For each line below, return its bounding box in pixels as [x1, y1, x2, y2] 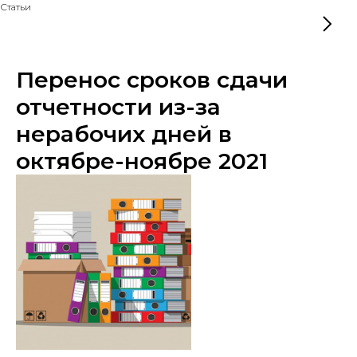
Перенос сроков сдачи [16, 66, 288, 93]
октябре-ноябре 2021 [16, 147, 268, 175]
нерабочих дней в [16, 120, 232, 147]
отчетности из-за [16, 93, 221, 120]
